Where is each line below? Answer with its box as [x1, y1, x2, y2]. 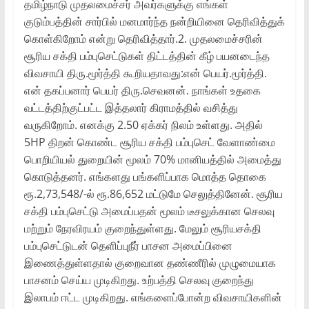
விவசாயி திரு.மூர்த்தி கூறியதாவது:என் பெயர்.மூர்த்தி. [23, 65, 267, 81]
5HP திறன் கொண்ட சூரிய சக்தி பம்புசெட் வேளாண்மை [23, 134, 275, 150]
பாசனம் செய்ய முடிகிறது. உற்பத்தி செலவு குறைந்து [23, 272, 254, 288]
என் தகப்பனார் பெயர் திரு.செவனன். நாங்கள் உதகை [23, 82, 261, 98]
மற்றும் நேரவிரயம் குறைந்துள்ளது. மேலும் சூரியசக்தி [23, 220, 261, 236]
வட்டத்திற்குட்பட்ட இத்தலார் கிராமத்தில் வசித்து [23, 99, 238, 115]
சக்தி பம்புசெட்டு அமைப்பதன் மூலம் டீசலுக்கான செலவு [23, 203, 275, 219]
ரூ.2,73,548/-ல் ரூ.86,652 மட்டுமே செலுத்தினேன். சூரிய [23, 186, 283, 201]
